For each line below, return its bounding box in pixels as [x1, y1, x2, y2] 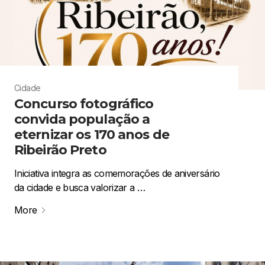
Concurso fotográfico [14, 95, 154, 112]
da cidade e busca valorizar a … [14, 181, 146, 193]
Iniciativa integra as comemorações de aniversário [14, 167, 220, 179]
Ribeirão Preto [14, 141, 106, 158]
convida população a [14, 111, 150, 127]
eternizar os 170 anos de [14, 126, 169, 143]
